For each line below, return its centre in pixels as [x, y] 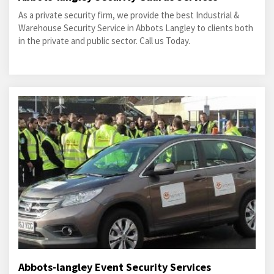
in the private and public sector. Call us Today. [104, 41]
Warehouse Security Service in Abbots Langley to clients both [136, 28]
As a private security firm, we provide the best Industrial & [129, 15]
